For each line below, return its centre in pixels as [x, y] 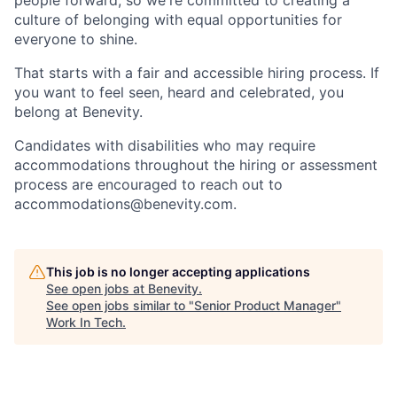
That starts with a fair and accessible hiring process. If [197, 73]
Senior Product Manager [265, 306]
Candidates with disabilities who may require [165, 146]
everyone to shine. [76, 39]
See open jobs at [97, 289]
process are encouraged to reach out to [148, 185]
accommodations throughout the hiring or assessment [196, 165]
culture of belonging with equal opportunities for [178, 20]
